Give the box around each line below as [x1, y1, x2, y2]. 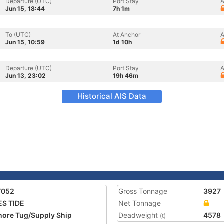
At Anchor [113, 31, 140, 38]
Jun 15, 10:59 [5, 38, 45, 46]
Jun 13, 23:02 [5, 72, 46, 79]
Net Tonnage [118, 199, 161, 207]
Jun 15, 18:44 [5, 5, 45, 12]
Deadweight [118, 211, 160, 219]
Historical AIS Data [77, 91, 146, 101]
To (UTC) [5, 31, 31, 38]
